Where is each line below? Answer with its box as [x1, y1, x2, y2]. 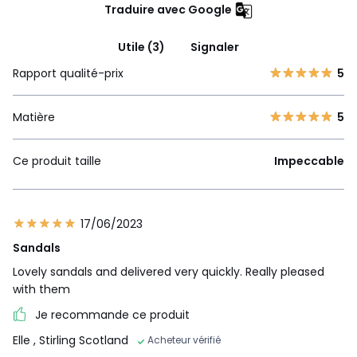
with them [13, 280, 70, 297]
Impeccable [274, 152, 344, 169]
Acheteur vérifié [147, 333, 221, 347]
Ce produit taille [13, 152, 101, 169]
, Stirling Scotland [33, 332, 128, 349]
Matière [13, 108, 55, 125]
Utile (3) [118, 38, 165, 55]
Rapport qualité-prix [13, 65, 124, 81]
